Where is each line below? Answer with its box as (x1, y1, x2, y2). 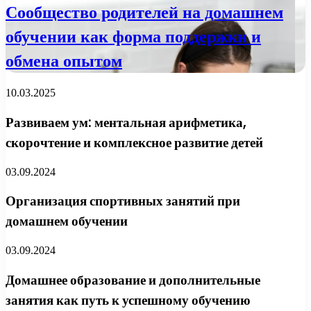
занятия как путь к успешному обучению (6, 290, 251, 310)
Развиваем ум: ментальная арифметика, (6, 112, 246, 132)
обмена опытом (6, 49, 122, 73)
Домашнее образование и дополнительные (6, 270, 260, 289)
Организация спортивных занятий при (6, 192, 240, 211)
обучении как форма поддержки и (6, 25, 261, 49)
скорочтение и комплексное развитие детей (6, 133, 263, 152)
